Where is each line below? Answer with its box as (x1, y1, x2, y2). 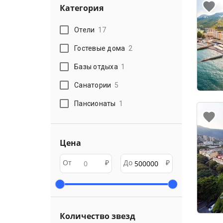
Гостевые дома (74, 44, 125, 52)
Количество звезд (60, 211, 135, 222)
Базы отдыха (74, 62, 118, 71)
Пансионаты (74, 99, 116, 108)
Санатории (74, 81, 111, 89)
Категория (60, 2, 104, 13)
